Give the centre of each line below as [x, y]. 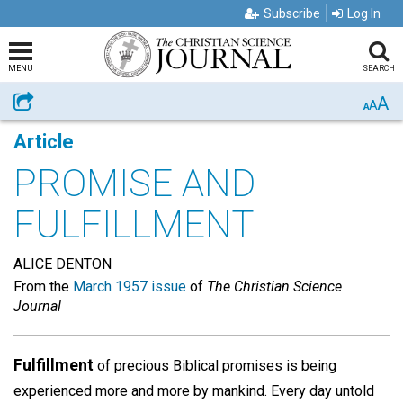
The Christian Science [274, 287]
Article [44, 142]
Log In [364, 13]
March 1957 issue [130, 287]
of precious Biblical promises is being [215, 366]
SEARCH [378, 68]
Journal [37, 306]
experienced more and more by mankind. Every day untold [194, 391]
